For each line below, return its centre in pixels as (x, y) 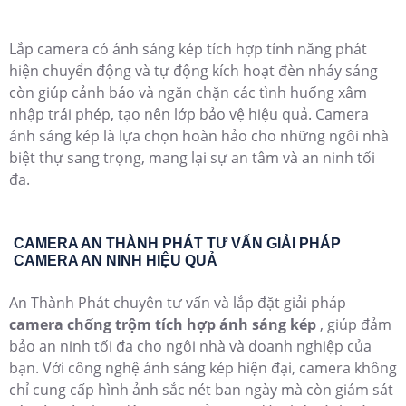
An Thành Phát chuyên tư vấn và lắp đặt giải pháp (178, 302)
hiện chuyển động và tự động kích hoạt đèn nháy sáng (193, 70)
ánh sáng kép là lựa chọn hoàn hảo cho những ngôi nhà (199, 135)
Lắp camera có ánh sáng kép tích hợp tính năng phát (188, 48)
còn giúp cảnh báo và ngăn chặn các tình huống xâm (188, 92)
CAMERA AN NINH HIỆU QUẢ (116, 260)
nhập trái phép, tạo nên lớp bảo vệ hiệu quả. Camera (189, 114)
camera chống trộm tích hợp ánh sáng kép (164, 324)
